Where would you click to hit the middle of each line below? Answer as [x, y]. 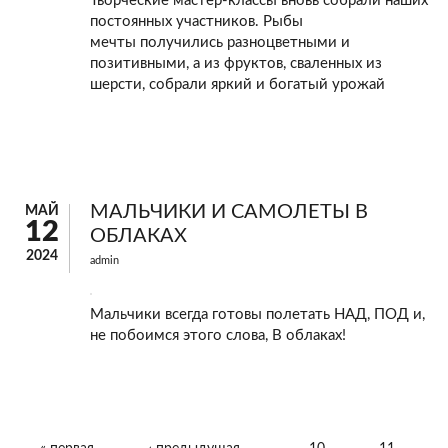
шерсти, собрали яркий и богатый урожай [237, 85]
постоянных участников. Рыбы [196, 22]
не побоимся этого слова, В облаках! [218, 336]
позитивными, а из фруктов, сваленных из [236, 64]
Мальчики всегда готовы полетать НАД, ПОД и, [257, 315]
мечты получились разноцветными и [220, 43]
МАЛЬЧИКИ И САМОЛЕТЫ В [229, 212]
